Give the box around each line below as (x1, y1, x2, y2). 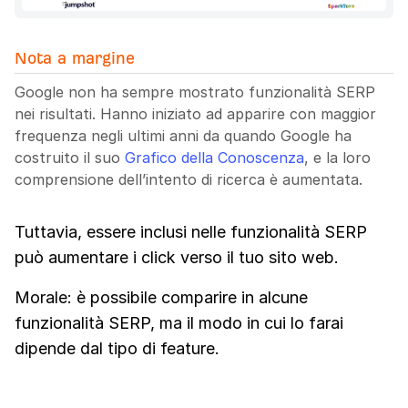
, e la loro (304, 148, 371, 167)
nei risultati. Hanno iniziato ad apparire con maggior (15, 104, 376, 123)
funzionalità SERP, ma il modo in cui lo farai (15, 312, 343, 332)
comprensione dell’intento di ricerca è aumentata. (15, 169, 362, 189)
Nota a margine (15, 48, 135, 66)
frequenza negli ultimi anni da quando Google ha (15, 126, 352, 145)
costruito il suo (15, 148, 125, 167)
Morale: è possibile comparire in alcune (15, 287, 308, 307)
